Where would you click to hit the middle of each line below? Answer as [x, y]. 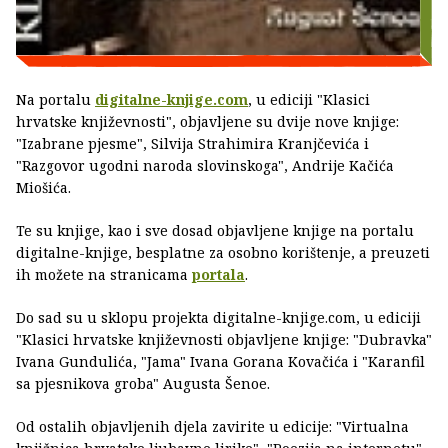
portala [218, 275]
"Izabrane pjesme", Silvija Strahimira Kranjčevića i [192, 144]
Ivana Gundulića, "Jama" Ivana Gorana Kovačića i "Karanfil [220, 362]
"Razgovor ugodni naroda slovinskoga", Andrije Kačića [205, 166]
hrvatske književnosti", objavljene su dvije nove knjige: [207, 122]
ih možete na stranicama [104, 275]
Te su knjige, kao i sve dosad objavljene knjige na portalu [215, 231]
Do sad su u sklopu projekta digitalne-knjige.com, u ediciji [218, 318]
